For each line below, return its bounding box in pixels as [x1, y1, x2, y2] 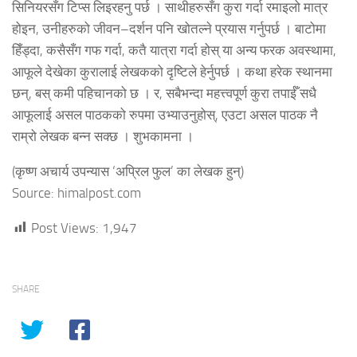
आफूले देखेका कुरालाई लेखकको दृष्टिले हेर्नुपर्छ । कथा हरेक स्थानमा [12, 63, 332, 80]
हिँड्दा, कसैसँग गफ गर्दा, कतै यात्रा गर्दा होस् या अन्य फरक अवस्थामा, [12, 41, 336, 58]
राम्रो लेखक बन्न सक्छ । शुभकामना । [12, 127, 194, 144]
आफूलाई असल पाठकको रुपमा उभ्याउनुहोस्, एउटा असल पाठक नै [12, 106, 318, 123]
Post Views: [31, 219, 99, 236]
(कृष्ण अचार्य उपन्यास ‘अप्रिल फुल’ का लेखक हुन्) [12, 163, 244, 179]
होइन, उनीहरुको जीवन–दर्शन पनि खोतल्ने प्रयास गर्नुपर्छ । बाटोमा [12, 20, 326, 37]
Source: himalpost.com [12, 184, 141, 201]
